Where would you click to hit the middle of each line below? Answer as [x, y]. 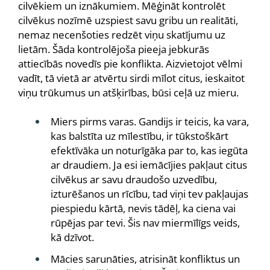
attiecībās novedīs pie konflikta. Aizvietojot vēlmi [130, 64]
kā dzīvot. [72, 237]
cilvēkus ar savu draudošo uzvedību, [134, 179]
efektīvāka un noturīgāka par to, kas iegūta [149, 150]
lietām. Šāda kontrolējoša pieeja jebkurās [114, 49]
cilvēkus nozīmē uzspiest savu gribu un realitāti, [128, 20]
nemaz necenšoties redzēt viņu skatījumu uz [122, 35]
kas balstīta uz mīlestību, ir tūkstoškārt [140, 136]
